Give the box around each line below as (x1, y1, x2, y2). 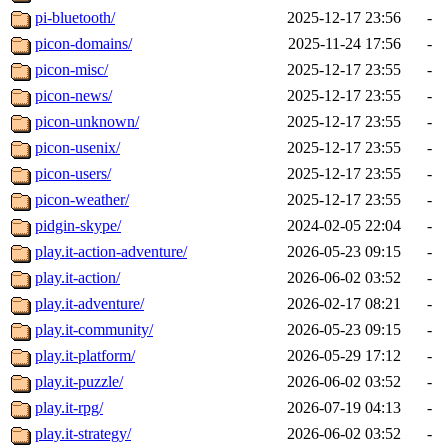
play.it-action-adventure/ (35, 243, 187, 261)
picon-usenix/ (35, 139, 120, 157)
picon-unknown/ (35, 113, 139, 131)
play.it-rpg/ (35, 399, 103, 417)
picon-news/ (35, 87, 112, 105)
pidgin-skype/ (35, 217, 121, 235)
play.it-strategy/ (35, 425, 131, 443)
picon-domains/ (35, 35, 132, 53)
